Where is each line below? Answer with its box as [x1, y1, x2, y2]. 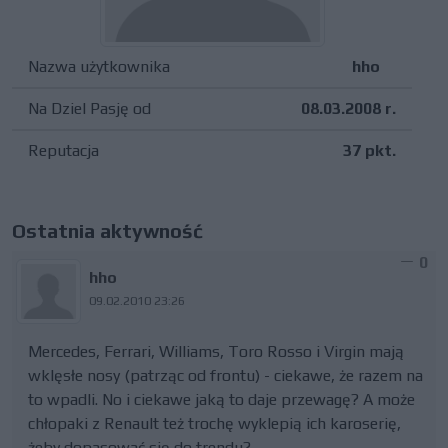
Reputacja [28, 141, 99, 160]
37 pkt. [343, 141, 396, 160]
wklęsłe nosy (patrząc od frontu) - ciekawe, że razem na [28, 366, 423, 385]
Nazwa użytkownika [28, 57, 170, 76]
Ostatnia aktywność [12, 219, 203, 242]
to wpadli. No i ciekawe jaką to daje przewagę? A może [28, 390, 415, 409]
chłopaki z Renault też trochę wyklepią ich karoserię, [28, 414, 401, 433]
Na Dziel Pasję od [28, 99, 151, 118]
